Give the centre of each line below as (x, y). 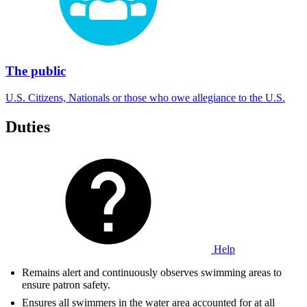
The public (36, 71)
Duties (28, 126)
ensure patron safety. (66, 284)
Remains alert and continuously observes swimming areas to (152, 272)
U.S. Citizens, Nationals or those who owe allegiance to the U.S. (145, 97)
